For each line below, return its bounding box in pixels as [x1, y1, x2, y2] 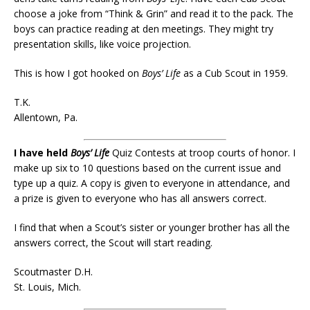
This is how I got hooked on [14, 66, 142, 80]
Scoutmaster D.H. [14, 265, 93, 278]
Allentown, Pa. [14, 111, 77, 124]
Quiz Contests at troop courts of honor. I [109, 146, 295, 159]
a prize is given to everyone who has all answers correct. [14, 192, 266, 205]
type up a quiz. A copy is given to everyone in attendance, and [14, 176, 290, 190]
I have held [14, 146, 71, 159]
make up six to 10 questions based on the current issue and [14, 161, 281, 174]
